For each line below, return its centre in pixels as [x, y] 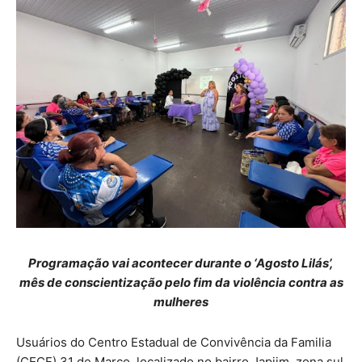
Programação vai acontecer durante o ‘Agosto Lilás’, [181, 263]
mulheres [181, 301]
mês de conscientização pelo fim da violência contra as [181, 282]
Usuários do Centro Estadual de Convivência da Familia [174, 342]
